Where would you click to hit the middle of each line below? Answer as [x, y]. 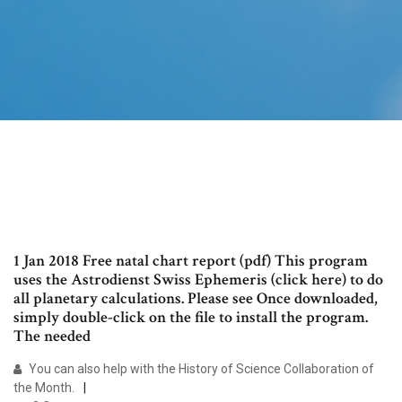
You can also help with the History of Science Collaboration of [200, 369]
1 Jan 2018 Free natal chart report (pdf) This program [191, 261]
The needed [54, 336]
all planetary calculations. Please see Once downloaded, [196, 299]
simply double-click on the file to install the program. [191, 318]
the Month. [44, 388]
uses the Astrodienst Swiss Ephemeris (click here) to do [198, 280]
